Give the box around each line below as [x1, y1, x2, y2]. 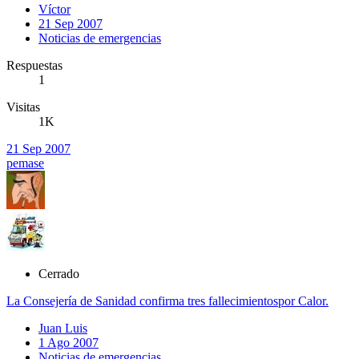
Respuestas [6, 58, 63, 72]
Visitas [6, 99, 40, 114]
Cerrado [38, 266, 79, 280]
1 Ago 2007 [38, 335, 99, 349]
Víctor [38, 2, 71, 16]
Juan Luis [38, 321, 87, 335]
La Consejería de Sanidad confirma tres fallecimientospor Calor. [6, 293, 329, 308]
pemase [6, 155, 44, 170]
